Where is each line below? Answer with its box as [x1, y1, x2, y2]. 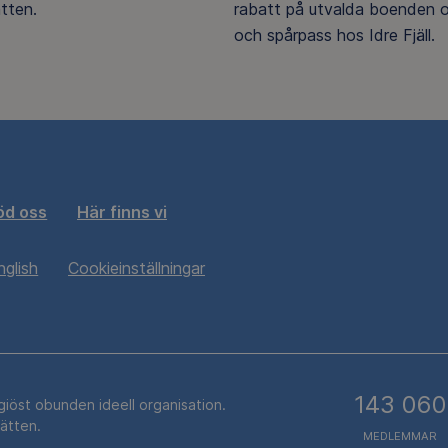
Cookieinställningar [68, 258, 205, 278]
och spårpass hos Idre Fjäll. [234, 24, 435, 45]
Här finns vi [77, 202, 167, 222]
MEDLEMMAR [363, 428, 437, 443]
